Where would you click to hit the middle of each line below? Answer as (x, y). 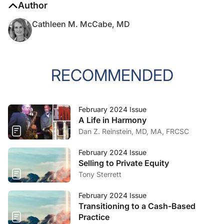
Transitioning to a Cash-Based (137, 206)
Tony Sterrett (100, 174)
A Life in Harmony (112, 120)
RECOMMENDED (112, 75)
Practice (94, 217)
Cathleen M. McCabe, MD (81, 24)
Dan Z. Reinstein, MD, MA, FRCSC (134, 131)
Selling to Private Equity (124, 163)
